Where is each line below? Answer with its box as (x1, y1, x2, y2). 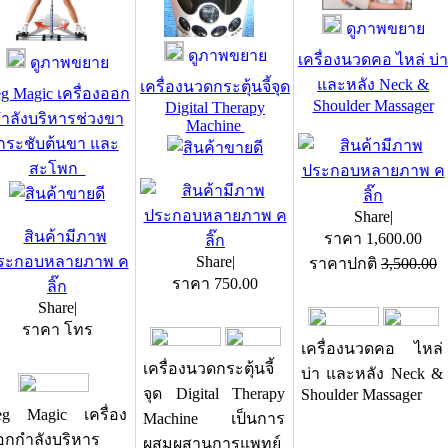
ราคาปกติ (309, 255, 381, 272)
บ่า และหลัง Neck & (301, 365, 443, 382)
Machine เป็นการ (143, 410, 285, 427)
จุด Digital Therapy (143, 385, 285, 402)
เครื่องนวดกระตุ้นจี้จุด (140, 78, 290, 95)
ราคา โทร (21, 321, 93, 338)
